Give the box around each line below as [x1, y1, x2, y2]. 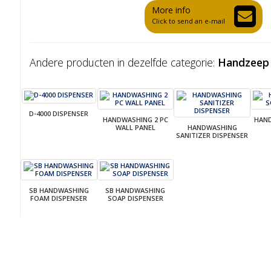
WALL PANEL [115, 122, 155, 132]
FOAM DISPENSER [30, 193, 88, 203]
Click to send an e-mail [151, 16, 225, 26]
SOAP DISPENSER [107, 193, 163, 203]
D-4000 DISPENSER [29, 108, 89, 118]
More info [151, 4, 191, 16]
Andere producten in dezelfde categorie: [30, 54, 218, 70]
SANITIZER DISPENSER [176, 130, 249, 140]
